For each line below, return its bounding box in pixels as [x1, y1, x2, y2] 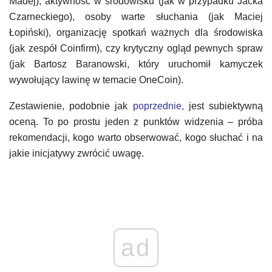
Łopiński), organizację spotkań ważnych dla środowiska [9, 27, 263, 38]
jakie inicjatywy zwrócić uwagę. [9, 148, 144, 158]
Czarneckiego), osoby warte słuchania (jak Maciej [9, 12, 263, 22]
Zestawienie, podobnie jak [9, 101, 133, 111]
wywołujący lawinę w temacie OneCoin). [9, 75, 183, 85]
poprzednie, [132, 101, 184, 111]
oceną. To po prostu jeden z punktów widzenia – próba [9, 117, 263, 127]
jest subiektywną [183, 101, 263, 111]
